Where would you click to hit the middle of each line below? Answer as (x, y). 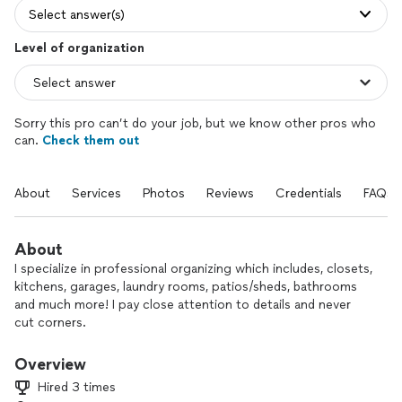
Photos (164, 193)
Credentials (309, 193)
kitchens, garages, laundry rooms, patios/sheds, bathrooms (186, 287)
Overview (50, 364)
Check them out (91, 140)
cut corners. (50, 323)
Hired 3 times (77, 387)
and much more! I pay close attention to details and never (183, 305)
